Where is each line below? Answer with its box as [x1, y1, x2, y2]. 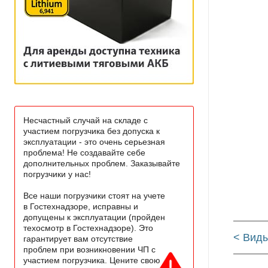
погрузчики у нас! [23, 169, 91, 179]
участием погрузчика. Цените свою [23, 255, 160, 265]
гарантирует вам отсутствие [23, 234, 133, 243]
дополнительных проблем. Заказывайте [23, 159, 180, 168]
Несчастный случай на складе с [23, 115, 148, 125]
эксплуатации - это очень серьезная [23, 137, 165, 147]
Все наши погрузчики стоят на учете [23, 191, 165, 200]
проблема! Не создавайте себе [23, 148, 145, 157]
